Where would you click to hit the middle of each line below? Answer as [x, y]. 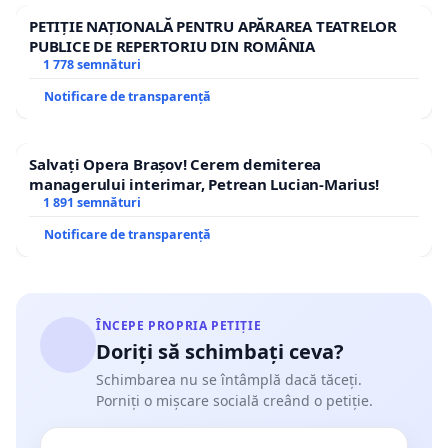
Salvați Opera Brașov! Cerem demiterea [175, 164]
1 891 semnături [91, 203]
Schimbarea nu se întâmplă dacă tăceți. [229, 380]
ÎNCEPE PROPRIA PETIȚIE [179, 326]
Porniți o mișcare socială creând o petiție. [234, 401]
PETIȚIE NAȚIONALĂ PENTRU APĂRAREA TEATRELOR [213, 26]
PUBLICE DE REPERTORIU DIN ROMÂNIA [172, 46]
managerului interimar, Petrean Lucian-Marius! [204, 184]
